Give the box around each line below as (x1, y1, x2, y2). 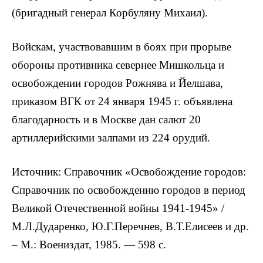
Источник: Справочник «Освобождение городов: (12, 166, 246, 178)
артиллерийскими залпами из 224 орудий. (12, 131, 210, 144)
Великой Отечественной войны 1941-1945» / (12, 202, 224, 215)
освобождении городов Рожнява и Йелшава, (12, 77, 223, 90)
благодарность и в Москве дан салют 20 (12, 113, 201, 126)
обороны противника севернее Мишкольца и (12, 59, 224, 72)
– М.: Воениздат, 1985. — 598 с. (12, 238, 166, 251)
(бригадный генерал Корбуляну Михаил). (12, 6, 208, 19)
